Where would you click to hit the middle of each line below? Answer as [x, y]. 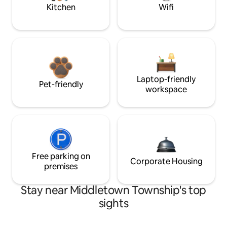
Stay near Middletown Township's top [113, 190]
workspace [166, 89]
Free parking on [61, 156]
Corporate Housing [166, 161]
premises [61, 166]
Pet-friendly [61, 84]
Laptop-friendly [166, 79]
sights [113, 203]
